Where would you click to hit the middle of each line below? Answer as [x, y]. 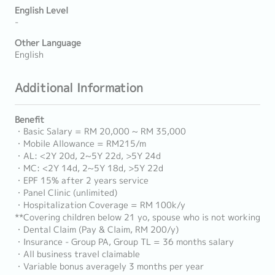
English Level [41, 10]
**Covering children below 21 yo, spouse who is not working [137, 217]
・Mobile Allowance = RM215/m [80, 144]
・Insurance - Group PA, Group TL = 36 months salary [124, 242]
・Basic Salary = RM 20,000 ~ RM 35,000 [100, 131]
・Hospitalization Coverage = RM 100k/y [100, 205]
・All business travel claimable [77, 254]
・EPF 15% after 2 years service [82, 180]
